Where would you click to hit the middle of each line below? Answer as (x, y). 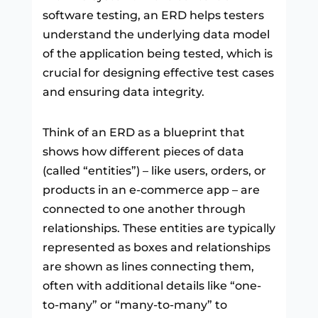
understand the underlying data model (156, 34)
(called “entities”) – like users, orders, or (154, 170)
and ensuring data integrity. (123, 92)
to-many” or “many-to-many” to (135, 305)
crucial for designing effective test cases (158, 72)
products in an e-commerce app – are (151, 190)
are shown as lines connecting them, (148, 266)
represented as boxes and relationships (156, 247)
